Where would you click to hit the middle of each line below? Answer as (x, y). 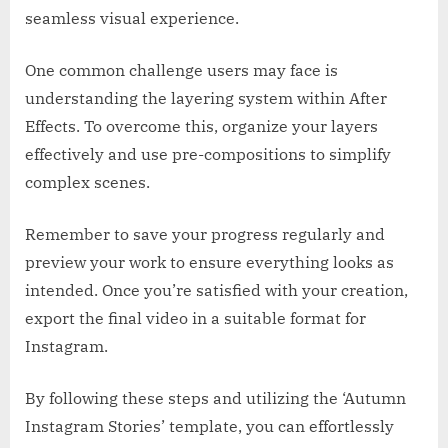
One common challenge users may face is (181, 70)
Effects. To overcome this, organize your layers (201, 126)
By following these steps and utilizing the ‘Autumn (215, 398)
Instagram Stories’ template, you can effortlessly (209, 426)
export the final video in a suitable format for (195, 318)
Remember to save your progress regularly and (205, 234)
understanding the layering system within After (206, 98)
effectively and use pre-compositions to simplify (208, 154)
